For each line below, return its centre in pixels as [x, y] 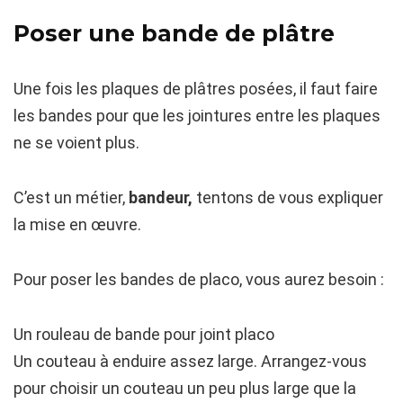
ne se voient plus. [76, 142]
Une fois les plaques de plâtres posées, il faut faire [196, 88]
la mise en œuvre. [77, 224]
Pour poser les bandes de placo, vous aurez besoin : [199, 279]
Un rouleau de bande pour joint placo [144, 334]
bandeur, [162, 197]
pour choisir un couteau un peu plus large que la [185, 388]
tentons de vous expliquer [290, 197]
